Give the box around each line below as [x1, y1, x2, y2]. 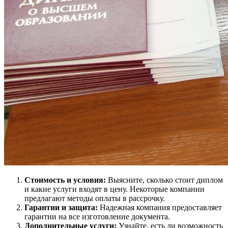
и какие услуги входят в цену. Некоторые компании [24, 185, 205, 194]
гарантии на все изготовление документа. [24, 212, 170, 221]
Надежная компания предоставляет [98, 203, 222, 212]
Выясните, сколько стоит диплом [106, 176, 223, 185]
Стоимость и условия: [24, 176, 106, 185]
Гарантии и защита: [24, 203, 98, 212]
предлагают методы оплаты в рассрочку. [24, 194, 165, 203]
